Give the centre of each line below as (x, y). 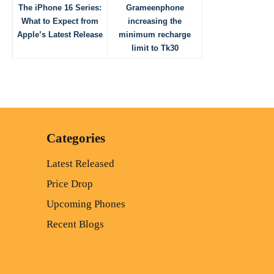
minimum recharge (155, 35)
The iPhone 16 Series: (60, 8)
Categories (76, 139)
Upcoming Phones (86, 204)
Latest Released (80, 164)
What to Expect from (60, 21)
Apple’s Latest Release (60, 35)
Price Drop (70, 184)
